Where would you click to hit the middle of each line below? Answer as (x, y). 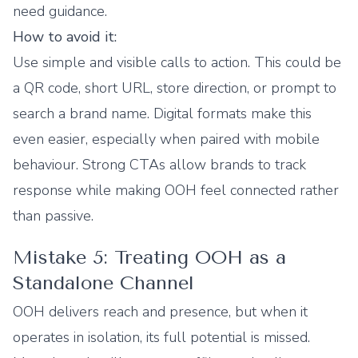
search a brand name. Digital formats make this (162, 113)
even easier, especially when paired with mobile (166, 139)
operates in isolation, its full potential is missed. (161, 337)
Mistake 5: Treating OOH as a (149, 257)
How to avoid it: (65, 37)
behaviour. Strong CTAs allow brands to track (159, 165)
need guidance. (60, 11)
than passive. (53, 216)
